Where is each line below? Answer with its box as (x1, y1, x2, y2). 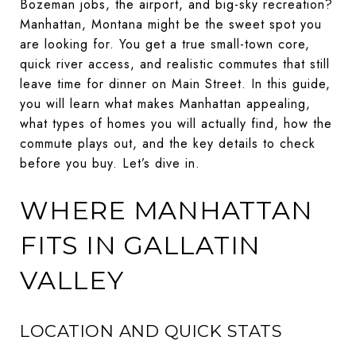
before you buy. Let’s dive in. (20, 154, 200, 172)
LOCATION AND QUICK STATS (20, 320, 282, 341)
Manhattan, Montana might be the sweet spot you (20, 15, 322, 33)
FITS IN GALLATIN (20, 230, 261, 261)
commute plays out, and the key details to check (20, 134, 315, 153)
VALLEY (20, 265, 124, 296)
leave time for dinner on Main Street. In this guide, (20, 75, 331, 93)
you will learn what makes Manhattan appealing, (20, 95, 311, 113)
